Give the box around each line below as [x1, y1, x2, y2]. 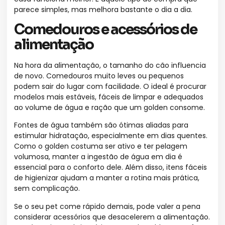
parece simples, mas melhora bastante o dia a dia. [14, 4, 192, 15]
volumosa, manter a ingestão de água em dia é [14, 152, 182, 162]
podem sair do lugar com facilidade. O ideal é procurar [14, 81, 206, 91]
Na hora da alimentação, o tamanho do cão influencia [14, 60, 206, 70]
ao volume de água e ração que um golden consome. [14, 102, 205, 113]
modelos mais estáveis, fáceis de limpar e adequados [14, 91, 203, 102]
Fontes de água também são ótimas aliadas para [14, 120, 188, 131]
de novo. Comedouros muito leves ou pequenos [14, 70, 184, 81]
